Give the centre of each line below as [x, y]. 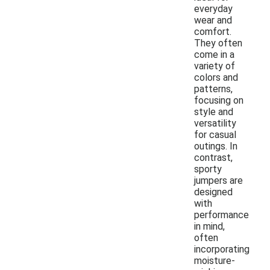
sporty [208, 169]
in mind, [209, 226]
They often [218, 43]
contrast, [213, 157]
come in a [214, 54]
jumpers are [218, 180]
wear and [213, 20]
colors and [216, 77]
